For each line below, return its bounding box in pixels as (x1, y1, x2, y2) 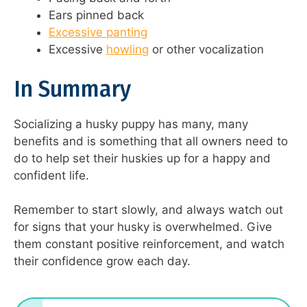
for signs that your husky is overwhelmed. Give (14, 220, 272, 234)
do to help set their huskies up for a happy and (14, 151, 271, 165)
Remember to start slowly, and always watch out (14, 203, 283, 217)
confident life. (14, 168, 89, 182)
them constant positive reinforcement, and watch (14, 237, 284, 251)
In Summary (14, 75, 131, 102)
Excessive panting (49, 25, 147, 40)
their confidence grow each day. (14, 254, 191, 269)
